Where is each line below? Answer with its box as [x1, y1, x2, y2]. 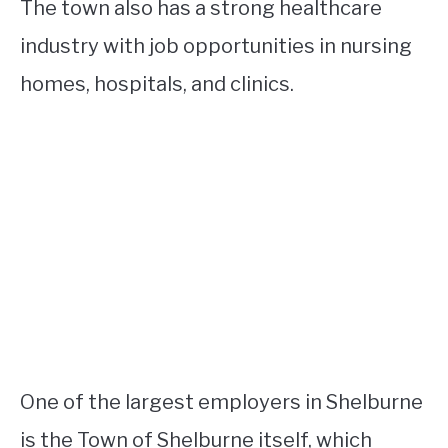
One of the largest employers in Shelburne [20, 390, 423, 415]
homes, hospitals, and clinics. [20, 72, 294, 97]
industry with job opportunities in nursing [20, 34, 412, 59]
